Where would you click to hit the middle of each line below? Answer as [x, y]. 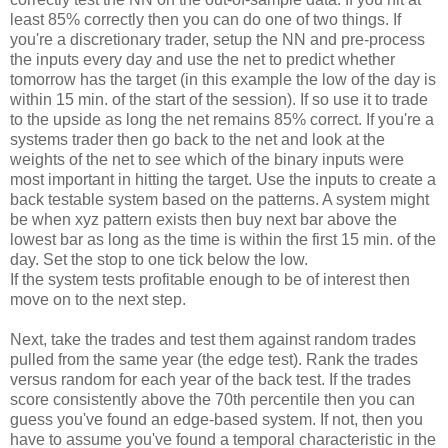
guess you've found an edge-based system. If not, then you [216, 420]
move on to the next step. [98, 300]
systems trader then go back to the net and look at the [197, 140]
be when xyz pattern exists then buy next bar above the [203, 220]
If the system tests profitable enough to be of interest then [210, 280]
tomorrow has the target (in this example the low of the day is [223, 80]
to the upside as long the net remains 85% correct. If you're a [222, 120]
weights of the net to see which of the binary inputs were [207, 160]
